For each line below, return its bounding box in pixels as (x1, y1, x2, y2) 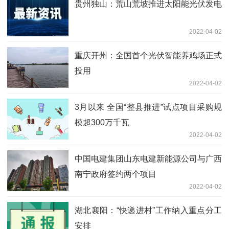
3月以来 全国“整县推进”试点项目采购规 (75, 102, 222, 111)
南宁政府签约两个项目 (75, 169, 156, 178)
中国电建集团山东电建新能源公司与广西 (75, 154, 222, 163)
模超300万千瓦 (75, 118, 129, 127)
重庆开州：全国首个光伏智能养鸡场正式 (75, 51, 222, 60)
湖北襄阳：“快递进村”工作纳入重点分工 (75, 205, 222, 215)
